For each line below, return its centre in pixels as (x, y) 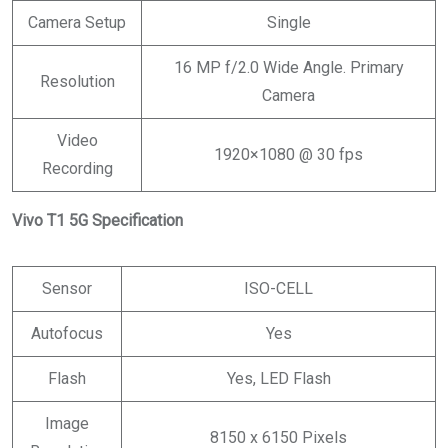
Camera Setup (77, 22)
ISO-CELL (278, 288)
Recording (77, 168)
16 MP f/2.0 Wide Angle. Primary (288, 67)
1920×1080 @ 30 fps (288, 154)
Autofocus (67, 333)
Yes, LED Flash (278, 378)
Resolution (77, 81)
